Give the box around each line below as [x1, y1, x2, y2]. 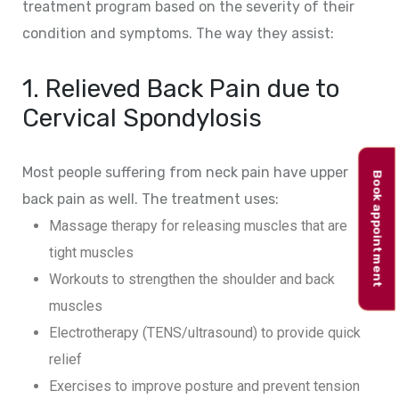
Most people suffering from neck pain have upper [22, 163, 348, 181]
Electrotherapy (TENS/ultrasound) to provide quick [49, 323, 361, 341]
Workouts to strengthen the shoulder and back [49, 270, 335, 288]
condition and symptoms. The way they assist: [22, 24, 334, 42]
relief [49, 350, 82, 368]
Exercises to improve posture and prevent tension [49, 377, 360, 395]
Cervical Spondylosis [22, 102, 262, 133]
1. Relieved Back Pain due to [22, 73, 339, 103]
